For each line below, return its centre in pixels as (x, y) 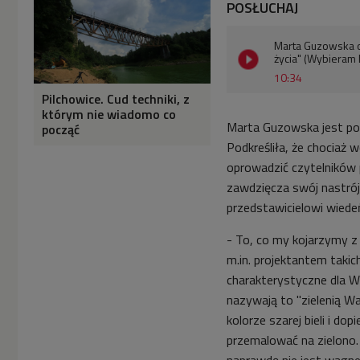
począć (61, 129)
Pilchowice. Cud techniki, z (116, 98)
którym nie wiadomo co (109, 114)
